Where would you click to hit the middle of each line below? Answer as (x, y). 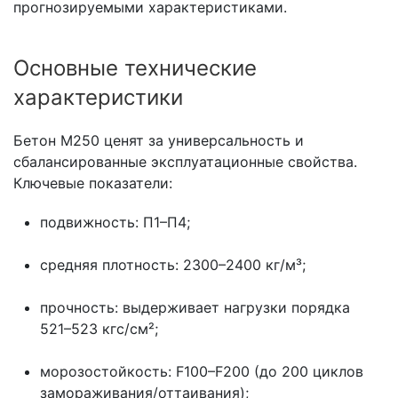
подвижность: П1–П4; (115, 223)
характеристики (98, 98)
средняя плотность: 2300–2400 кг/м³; (173, 265)
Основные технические (135, 68)
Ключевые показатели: (93, 183)
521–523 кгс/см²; (99, 329)
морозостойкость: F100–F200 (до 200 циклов (202, 372)
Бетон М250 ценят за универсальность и (159, 141)
